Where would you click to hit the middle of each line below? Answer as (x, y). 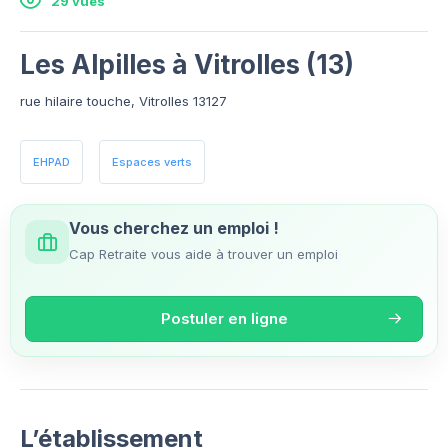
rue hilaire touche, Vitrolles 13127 (123, 100)
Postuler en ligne (224, 318)
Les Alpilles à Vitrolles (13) (187, 64)
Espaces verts (152, 161)
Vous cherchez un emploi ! (174, 227)
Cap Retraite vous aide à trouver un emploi (203, 253)
